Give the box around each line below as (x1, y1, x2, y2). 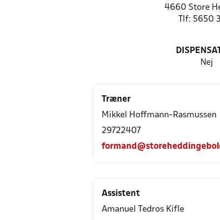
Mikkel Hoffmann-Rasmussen (102, 111, 217, 119)
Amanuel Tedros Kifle (102, 205, 184, 214)
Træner (102, 95, 131, 104)
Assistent (102, 190, 140, 198)
